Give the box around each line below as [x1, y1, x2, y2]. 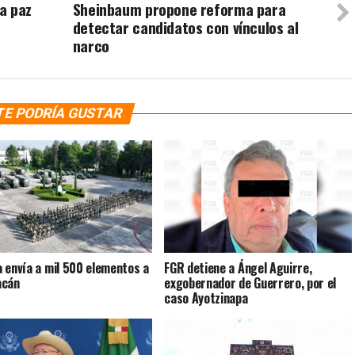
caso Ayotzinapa [164, 288, 248, 308]
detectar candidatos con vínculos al [72, 16, 299, 40]
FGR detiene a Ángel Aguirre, [164, 258, 312, 278]
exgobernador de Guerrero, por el [164, 273, 337, 293]
